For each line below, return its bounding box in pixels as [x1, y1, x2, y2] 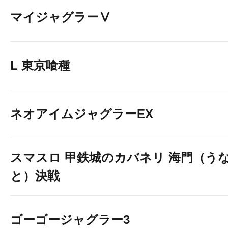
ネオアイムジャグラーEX [10, 107, 153, 121]
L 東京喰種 [10, 59, 70, 72]
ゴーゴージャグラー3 [10, 213, 130, 226]
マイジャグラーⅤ [10, 10, 111, 24]
